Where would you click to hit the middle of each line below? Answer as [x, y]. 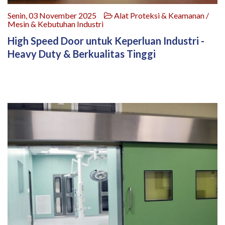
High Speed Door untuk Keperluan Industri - [106, 41]
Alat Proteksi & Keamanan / [161, 16]
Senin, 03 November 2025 [56, 16]
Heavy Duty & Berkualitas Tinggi [82, 54]
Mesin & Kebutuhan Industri [55, 24]
